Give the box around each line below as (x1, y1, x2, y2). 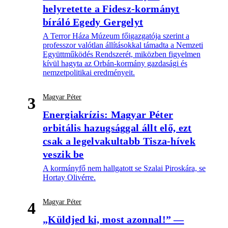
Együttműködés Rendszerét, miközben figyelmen (43, 49, 201, 59)
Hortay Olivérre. (43, 173, 96, 182)
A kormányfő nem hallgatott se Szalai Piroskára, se (43, 163, 206, 173)
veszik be (43, 148, 84, 160)
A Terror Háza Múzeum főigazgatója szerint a (43, 31, 189, 40)
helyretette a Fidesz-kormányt (43, 3, 180, 14)
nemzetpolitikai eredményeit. (43, 68, 135, 77)
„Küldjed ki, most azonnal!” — (43, 213, 184, 225)
